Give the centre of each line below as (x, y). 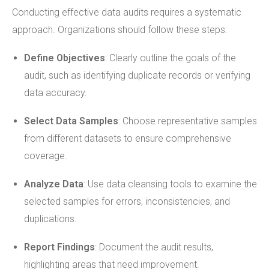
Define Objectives (65, 58)
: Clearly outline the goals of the (171, 58)
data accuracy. (56, 93)
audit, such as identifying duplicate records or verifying (137, 75)
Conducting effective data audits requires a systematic (127, 12)
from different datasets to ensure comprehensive (128, 138)
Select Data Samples (71, 121)
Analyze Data (54, 184)
